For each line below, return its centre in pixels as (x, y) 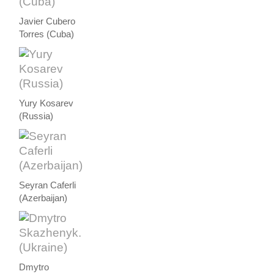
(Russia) (36, 116)
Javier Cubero (47, 21)
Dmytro (34, 267)
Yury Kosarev (46, 103)
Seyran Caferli (48, 185)
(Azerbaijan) (43, 198)
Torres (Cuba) (47, 34)
